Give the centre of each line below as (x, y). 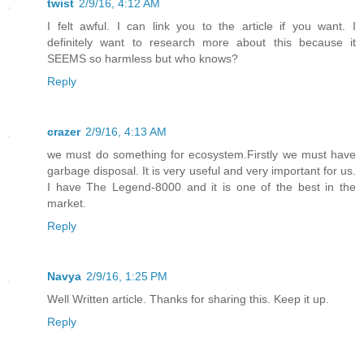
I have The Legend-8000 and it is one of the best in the (201, 186)
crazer (64, 131)
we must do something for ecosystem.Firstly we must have (201, 154)
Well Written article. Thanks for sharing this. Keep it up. (188, 299)
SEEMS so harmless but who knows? (143, 58)
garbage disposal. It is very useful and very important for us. (201, 170)
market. (67, 203)
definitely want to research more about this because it (201, 42)
